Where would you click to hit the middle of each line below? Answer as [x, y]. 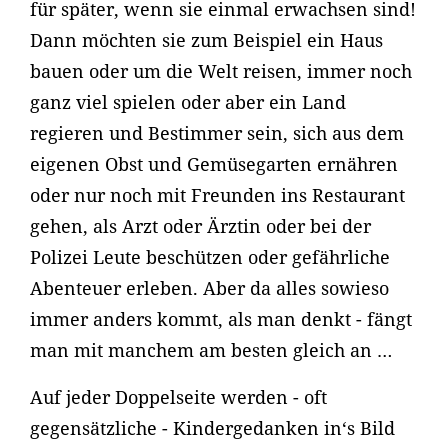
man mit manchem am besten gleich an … [211, 350]
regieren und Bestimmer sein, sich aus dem [217, 133]
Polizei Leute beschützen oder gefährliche [210, 257]
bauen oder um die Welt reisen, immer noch [221, 71]
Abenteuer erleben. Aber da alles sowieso [209, 288]
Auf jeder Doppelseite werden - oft [178, 397]
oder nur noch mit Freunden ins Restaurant [217, 195]
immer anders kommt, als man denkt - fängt [221, 319]
